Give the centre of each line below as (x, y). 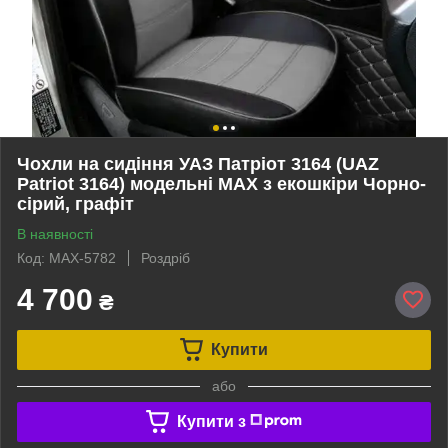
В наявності (55, 233)
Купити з (211, 421)
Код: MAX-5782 (66, 257)
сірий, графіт (75, 203)
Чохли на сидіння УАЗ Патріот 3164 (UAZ (198, 163)
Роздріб (165, 257)
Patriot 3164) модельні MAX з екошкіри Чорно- (221, 183)
